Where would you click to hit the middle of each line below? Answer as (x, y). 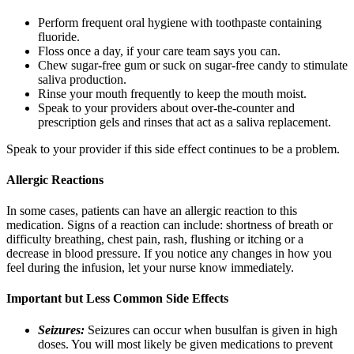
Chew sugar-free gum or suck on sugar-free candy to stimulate (193, 65)
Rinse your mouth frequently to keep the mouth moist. (172, 93)
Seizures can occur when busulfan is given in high (213, 330)
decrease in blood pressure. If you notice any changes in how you (169, 254)
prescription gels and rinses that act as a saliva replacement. (185, 122)
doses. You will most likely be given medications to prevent (185, 344)
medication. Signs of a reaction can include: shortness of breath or (169, 225)
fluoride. (59, 36)
